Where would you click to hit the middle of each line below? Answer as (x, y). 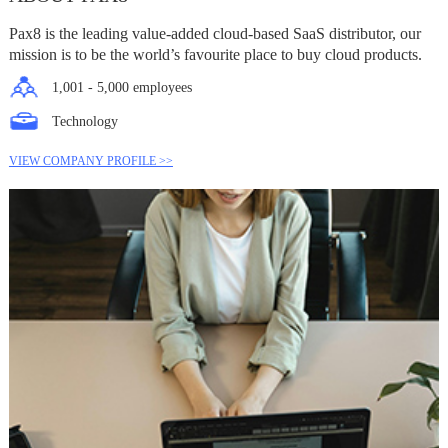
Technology (84, 121)
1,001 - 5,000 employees (121, 87)
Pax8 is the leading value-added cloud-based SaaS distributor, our (214, 33)
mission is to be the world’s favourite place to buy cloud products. (215, 54)
